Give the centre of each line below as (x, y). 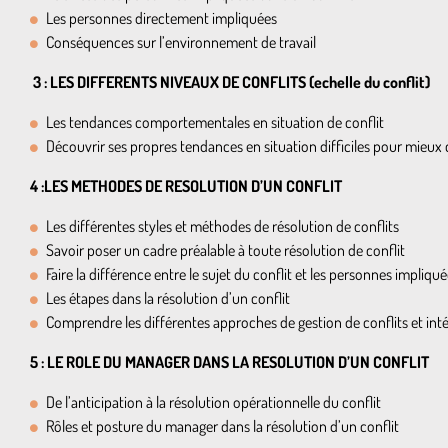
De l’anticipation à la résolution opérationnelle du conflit (213, 402)
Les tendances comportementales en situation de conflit (215, 122)
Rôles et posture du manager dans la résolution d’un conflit (222, 426)
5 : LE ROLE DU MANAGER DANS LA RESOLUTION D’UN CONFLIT (231, 362)
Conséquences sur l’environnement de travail (181, 42)
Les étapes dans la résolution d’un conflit (168, 298)
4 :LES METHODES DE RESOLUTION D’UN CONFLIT (187, 186)
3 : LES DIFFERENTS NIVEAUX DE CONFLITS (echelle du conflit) (230, 82)
